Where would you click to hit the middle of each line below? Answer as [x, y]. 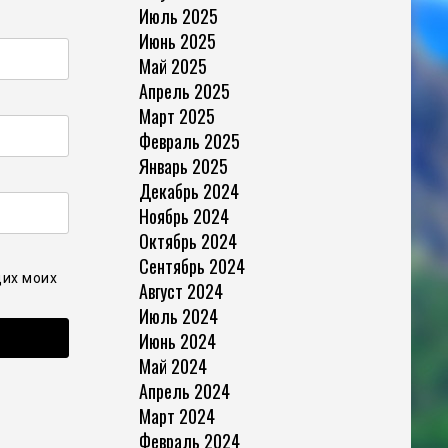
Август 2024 [180, 290]
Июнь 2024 [177, 340]
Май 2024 [172, 365]
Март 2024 [176, 415]
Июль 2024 [178, 315]
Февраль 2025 [189, 140]
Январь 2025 [183, 165]
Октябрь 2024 [187, 240]
